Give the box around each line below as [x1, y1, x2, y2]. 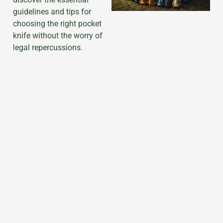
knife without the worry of [13, 31, 103, 41]
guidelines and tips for [13, 7, 91, 17]
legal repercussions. [13, 43, 83, 53]
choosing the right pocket [13, 19, 102, 29]
